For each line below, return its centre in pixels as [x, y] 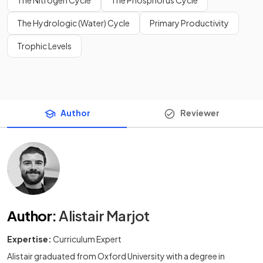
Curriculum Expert [87, 239]
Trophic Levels [44, 45]
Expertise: [29, 239]
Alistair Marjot [104, 215]
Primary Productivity [189, 23]
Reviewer [200, 112]
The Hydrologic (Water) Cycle [73, 23]
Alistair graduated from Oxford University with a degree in [116, 256]
